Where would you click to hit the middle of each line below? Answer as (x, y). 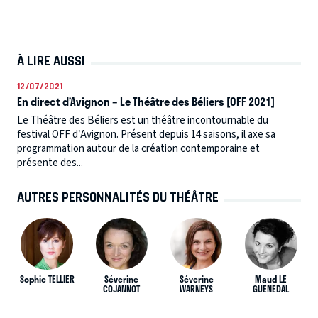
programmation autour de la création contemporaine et (138, 148)
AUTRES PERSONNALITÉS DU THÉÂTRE (118, 198)
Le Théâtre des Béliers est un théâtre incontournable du (143, 120)
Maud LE (271, 279)
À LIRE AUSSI (51, 61)
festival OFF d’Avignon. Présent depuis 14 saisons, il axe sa (146, 134)
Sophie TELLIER (47, 279)
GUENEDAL (271, 289)
